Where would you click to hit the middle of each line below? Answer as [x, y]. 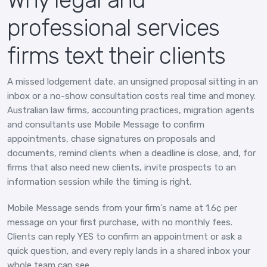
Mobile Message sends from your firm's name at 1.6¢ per [122, 208]
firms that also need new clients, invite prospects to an [122, 167]
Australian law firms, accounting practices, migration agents [131, 110]
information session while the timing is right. [99, 181]
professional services [114, 27]
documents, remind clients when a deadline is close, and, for [131, 153]
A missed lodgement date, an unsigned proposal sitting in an [133, 81]
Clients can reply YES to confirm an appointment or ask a [125, 236]
